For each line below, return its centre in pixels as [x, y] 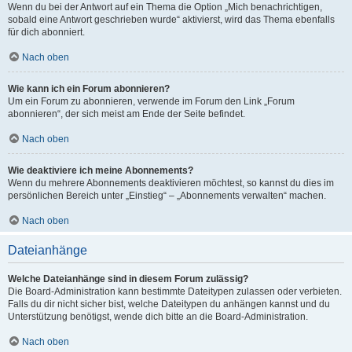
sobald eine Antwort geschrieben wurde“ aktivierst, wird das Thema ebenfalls [171, 20]
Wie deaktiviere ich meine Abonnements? [101, 170]
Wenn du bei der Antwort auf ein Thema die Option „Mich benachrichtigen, [165, 7]
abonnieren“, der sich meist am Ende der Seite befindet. [126, 114]
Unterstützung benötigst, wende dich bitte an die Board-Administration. [158, 317]
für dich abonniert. [46, 32]
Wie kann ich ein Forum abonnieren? [89, 89]
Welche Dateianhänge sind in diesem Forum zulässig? [128, 279]
